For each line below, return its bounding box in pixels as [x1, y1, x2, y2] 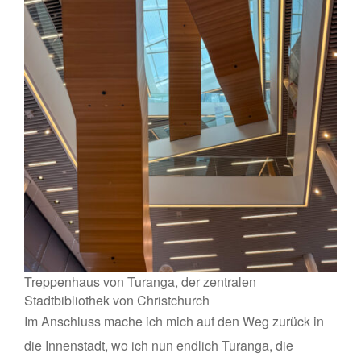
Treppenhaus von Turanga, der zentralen [24, 272, 256, 291]
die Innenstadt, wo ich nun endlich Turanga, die [24, 335, 293, 355]
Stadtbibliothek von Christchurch [24, 290, 210, 309]
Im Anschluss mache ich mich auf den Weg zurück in [24, 311, 324, 330]
